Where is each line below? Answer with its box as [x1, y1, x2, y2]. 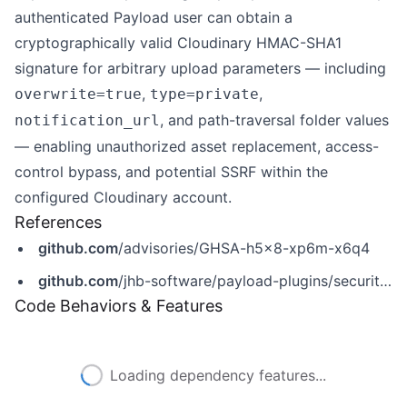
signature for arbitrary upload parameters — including [15, 59, 386, 77]
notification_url [15, 112, 160, 129]
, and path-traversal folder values [160, 111, 389, 129]
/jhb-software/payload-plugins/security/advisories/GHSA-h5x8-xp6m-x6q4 [118, 272, 380, 290]
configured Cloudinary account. [15, 188, 232, 206]
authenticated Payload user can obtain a [15, 8, 293, 26]
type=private [150, 85, 259, 103]
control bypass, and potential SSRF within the [15, 163, 328, 181]
